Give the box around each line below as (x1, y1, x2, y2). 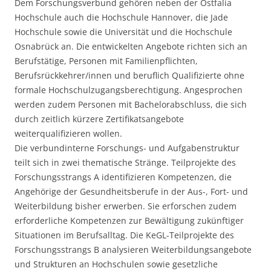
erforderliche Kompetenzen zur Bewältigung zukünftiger (15, 215, 244, 227)
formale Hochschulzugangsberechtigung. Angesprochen (15, 84, 243, 96)
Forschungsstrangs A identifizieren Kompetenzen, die (15, 171, 232, 183)
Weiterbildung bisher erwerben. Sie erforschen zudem (15, 200, 237, 212)
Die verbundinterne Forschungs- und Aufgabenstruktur (15, 142, 240, 154)
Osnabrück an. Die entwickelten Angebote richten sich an (15, 41, 247, 53)
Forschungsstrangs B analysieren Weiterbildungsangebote (15, 244, 252, 256)
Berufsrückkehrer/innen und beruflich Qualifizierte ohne (15, 70, 244, 82)
